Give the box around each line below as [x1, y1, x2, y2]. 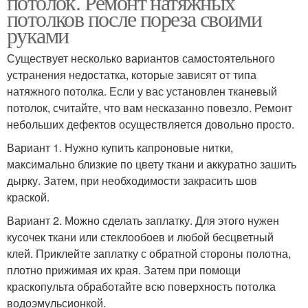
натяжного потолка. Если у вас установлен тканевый [7, 83, 277, 99]
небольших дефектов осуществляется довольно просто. [7, 116, 294, 132]
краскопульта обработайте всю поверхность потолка [7, 278, 276, 294]
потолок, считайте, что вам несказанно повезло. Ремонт [7, 100, 292, 115]
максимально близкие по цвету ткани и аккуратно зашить [7, 156, 296, 172]
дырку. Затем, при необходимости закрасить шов [7, 173, 257, 188]
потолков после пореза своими [7, 3, 262, 33]
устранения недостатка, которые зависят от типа [7, 67, 256, 82]
